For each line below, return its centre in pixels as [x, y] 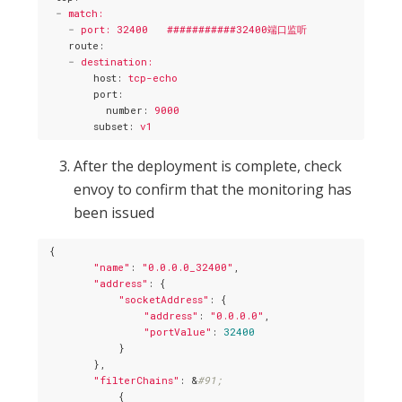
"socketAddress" [164, 300]
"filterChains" [136, 380]
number [124, 110]
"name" [112, 267]
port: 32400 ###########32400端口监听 [194, 30]
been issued [114, 212]
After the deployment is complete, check [208, 166]
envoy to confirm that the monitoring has [213, 189]
